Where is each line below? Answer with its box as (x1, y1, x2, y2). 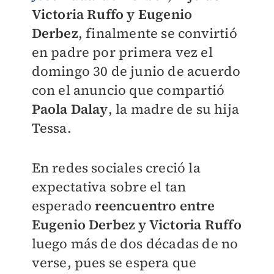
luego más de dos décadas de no (31, 234, 239, 253)
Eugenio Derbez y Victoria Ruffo (31, 215, 242, 234)
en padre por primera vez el (31, 43, 213, 61)
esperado (31, 196, 95, 215)
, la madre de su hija (108, 100, 239, 118)
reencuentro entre (95, 196, 215, 215)
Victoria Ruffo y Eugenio (31, 5, 193, 23)
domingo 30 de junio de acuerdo (31, 62, 241, 80)
